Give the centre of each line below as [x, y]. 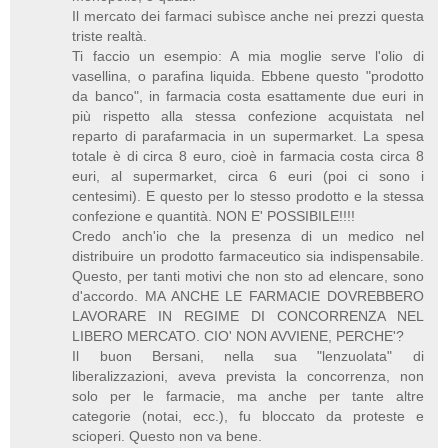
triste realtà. [110, 36]
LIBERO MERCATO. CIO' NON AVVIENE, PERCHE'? [238, 336]
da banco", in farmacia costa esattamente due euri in [248, 96]
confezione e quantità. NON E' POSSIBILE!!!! [214, 216]
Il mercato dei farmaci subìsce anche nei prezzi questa [248, 16]
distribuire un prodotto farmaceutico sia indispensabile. [248, 256]
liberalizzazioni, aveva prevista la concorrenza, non [248, 376]
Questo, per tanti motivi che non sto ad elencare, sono [248, 276]
